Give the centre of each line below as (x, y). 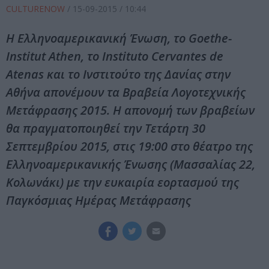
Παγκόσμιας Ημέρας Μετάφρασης (98, 201)
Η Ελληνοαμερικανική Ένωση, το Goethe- (119, 38)
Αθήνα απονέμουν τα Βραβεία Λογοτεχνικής (126, 92)
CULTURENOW (37, 9)
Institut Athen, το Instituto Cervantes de (115, 56)
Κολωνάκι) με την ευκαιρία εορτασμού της (122, 183)
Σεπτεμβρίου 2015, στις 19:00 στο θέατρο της (129, 147)
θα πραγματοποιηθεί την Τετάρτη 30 (106, 128)
